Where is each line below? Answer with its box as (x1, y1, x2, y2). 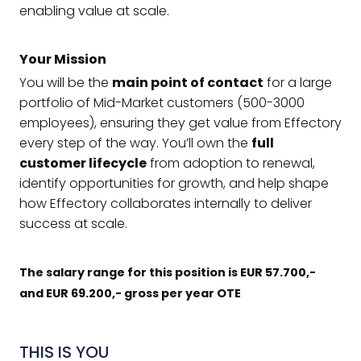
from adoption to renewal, (147, 154, 315, 173)
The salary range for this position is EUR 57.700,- (19, 264, 316, 281)
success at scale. (19, 214, 131, 234)
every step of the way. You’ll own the (19, 134, 251, 153)
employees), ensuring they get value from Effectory (19, 114, 342, 133)
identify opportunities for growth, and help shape (19, 174, 329, 193)
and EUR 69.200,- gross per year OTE (19, 285, 241, 302)
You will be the (19, 73, 112, 93)
